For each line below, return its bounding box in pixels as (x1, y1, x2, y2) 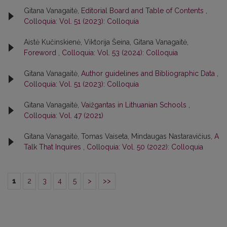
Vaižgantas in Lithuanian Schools (81, 100, 188, 109)
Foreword (24, 48, 58, 57)
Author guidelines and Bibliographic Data (81, 69, 217, 78)
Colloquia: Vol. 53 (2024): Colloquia (62, 48, 178, 57)
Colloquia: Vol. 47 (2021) (24, 111, 103, 120)
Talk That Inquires (24, 142, 83, 151)
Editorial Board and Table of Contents (81, 6, 206, 15)
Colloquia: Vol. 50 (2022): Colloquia (87, 142, 203, 151)
